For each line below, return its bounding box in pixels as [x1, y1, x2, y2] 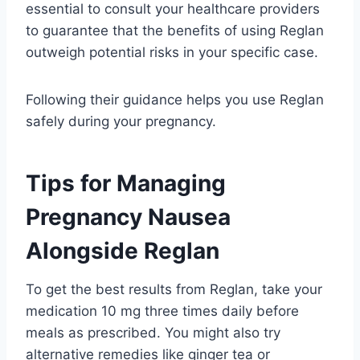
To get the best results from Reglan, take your [26, 280, 322, 297]
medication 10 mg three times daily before [26, 302, 299, 319]
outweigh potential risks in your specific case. [26, 43, 318, 60]
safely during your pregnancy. [26, 112, 216, 129]
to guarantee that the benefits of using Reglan [26, 22, 324, 39]
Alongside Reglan [26, 236, 219, 264]
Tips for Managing [26, 169, 226, 197]
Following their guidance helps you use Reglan [26, 91, 324, 108]
